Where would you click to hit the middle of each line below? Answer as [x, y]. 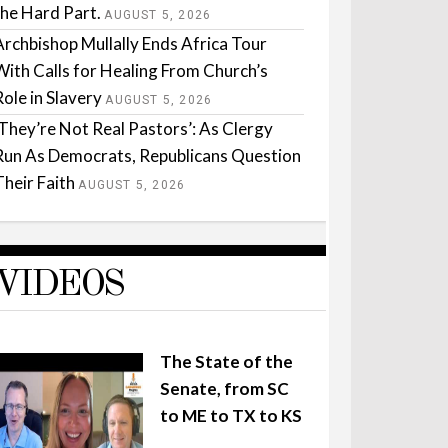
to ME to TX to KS [231, 416]
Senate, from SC [225, 389]
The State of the [227, 362]
